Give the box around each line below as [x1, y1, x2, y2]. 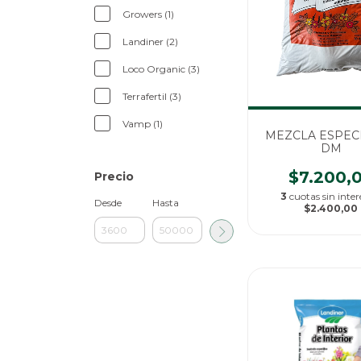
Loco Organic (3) [122, 63, 200, 75]
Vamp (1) [122, 118, 163, 130]
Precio [94, 169, 134, 184]
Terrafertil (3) [122, 90, 181, 102]
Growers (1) [122, 8, 174, 20]
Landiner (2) [122, 35, 178, 48]
